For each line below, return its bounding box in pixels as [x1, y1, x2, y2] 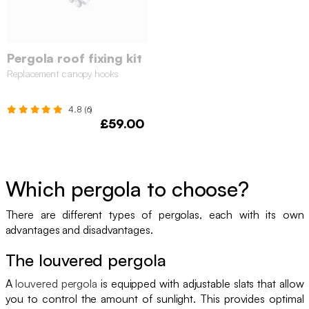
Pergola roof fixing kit [7, 50, 142, 66]
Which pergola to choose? [5, 175, 250, 201]
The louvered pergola [5, 249, 166, 270]
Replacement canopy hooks [7, 67, 119, 79]
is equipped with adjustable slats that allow [97, 276, 304, 290]
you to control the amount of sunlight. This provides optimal [5, 291, 304, 306]
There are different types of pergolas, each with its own [5, 207, 304, 221]
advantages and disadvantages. [5, 222, 153, 237]
